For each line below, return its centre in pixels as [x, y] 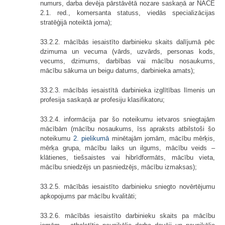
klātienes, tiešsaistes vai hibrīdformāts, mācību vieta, [128, 157]
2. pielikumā [91, 138]
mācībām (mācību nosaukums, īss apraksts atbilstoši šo [128, 129]
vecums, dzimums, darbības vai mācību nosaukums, [128, 61]
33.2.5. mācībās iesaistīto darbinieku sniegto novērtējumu [128, 186]
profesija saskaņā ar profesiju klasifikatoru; [102, 99]
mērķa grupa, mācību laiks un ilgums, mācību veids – [128, 148]
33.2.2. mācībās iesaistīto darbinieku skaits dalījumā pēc [128, 42]
